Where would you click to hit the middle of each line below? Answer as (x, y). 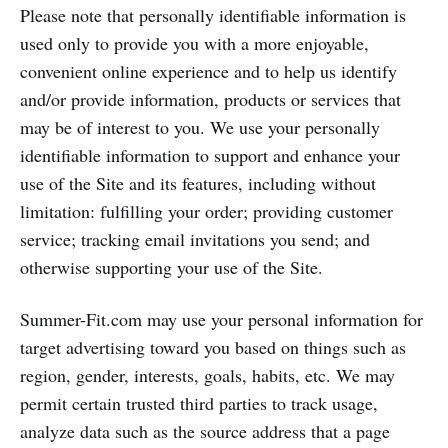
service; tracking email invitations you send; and (195, 239)
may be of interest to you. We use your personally (200, 127)
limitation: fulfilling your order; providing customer (206, 211)
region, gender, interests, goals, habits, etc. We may (207, 375)
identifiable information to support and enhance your (210, 155)
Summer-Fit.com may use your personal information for (221, 319)
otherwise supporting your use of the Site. (171, 267)
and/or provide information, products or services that (210, 99)
